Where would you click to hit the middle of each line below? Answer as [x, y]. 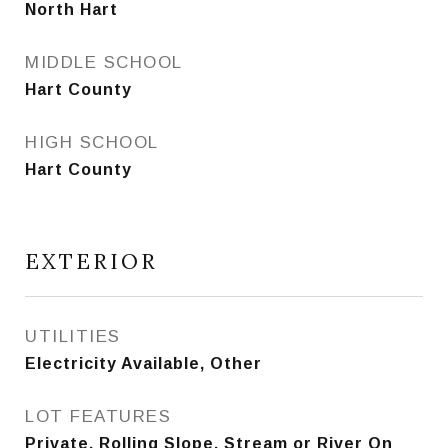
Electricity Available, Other [143, 363]
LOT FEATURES [98, 416]
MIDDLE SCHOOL [104, 62]
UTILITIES [73, 336]
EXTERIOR [91, 261]
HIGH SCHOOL [92, 142]
